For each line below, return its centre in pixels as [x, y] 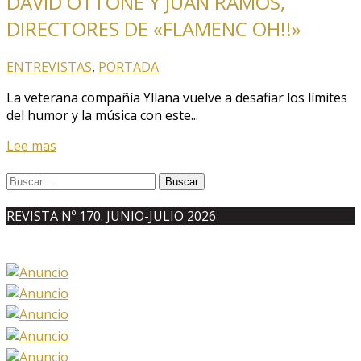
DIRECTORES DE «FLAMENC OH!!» [154, 28]
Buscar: [28, 179]
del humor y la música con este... [102, 115]
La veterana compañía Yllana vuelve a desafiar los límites [177, 97]
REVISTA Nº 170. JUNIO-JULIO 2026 [111, 216]
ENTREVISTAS [49, 66]
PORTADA [129, 66]
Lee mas [31, 145]
